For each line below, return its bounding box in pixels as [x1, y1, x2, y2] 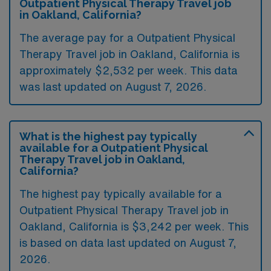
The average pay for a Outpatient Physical [19, 32, 235, 43]
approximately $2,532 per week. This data [19, 65, 238, 76]
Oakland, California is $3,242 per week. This [19, 221, 249, 232]
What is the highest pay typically [19, 130, 197, 143]
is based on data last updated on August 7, [19, 237, 237, 248]
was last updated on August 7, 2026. [19, 81, 206, 92]
